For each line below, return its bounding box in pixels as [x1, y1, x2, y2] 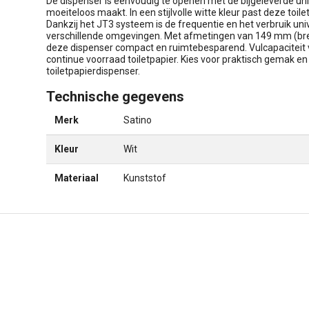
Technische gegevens [46, 88, 184, 105]
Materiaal [54, 172, 99, 183]
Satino [123, 114, 152, 126]
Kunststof [123, 172, 166, 183]
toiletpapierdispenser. [46, 65, 140, 77]
